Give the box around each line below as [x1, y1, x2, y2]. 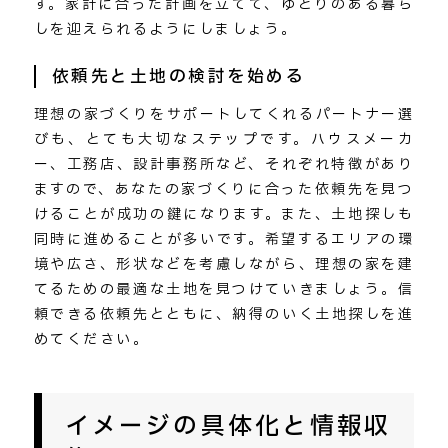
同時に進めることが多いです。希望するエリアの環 [33, 229, 415, 251]
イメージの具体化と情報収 [65, 409, 391, 445]
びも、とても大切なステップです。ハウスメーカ [33, 129, 415, 151]
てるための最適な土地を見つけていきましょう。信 [33, 279, 415, 301]
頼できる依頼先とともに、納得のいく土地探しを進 [33, 304, 415, 326]
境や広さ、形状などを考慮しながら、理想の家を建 [33, 254, 415, 276]
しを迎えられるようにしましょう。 [33, 18, 298, 40]
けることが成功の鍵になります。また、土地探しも [33, 204, 415, 226]
